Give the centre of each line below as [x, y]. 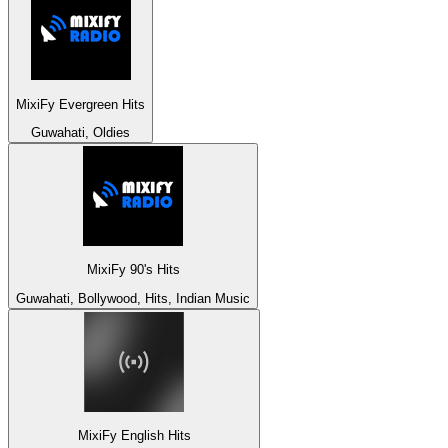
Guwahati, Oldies [80, 132]
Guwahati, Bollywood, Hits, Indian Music [133, 298]
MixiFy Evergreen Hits [80, 104]
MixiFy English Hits [134, 435]
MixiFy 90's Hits [133, 270]
